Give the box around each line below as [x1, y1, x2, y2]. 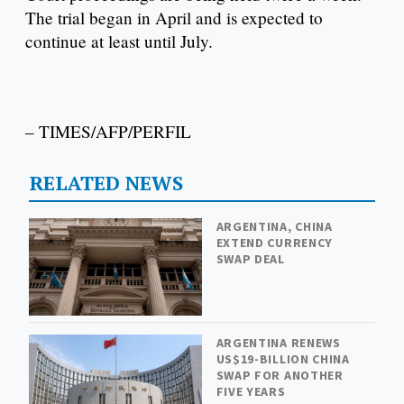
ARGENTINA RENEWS [216, 335, 341, 352]
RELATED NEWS [28, 169, 183, 196]
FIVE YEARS [216, 383, 286, 400]
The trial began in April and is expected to [25, 6, 323, 30]
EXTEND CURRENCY [216, 234, 334, 251]
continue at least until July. [25, 30, 213, 53]
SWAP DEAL [216, 250, 285, 267]
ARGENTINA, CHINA [216, 217, 333, 234]
